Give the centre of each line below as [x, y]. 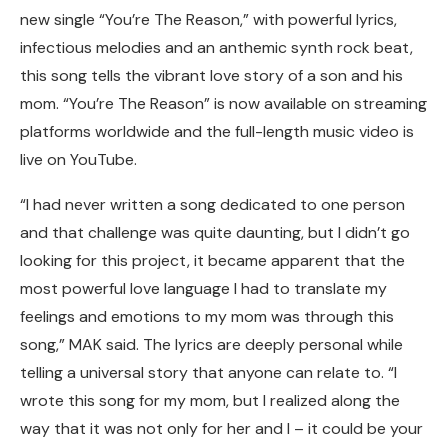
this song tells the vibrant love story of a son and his [211, 75]
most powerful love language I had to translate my [203, 288]
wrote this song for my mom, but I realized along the [210, 400]
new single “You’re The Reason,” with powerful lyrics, [208, 19]
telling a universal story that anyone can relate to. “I [208, 372]
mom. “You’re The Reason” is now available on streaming [223, 103]
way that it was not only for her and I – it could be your [221, 428]
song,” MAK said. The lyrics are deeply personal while [211, 344]
